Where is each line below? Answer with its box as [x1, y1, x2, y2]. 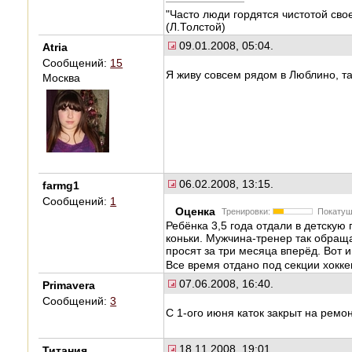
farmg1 [42, 178, 80, 192]
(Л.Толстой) [166, 20, 226, 33]
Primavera [42, 278, 96, 291]
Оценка [174, 204, 222, 218]
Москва [42, 71, 81, 84]
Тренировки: [221, 206, 273, 216]
